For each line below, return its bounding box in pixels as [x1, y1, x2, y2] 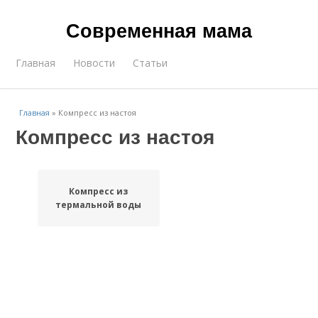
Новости [73, 56, 116, 70]
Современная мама [66, 16, 252, 43]
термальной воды [55, 199, 142, 211]
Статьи [133, 56, 168, 70]
